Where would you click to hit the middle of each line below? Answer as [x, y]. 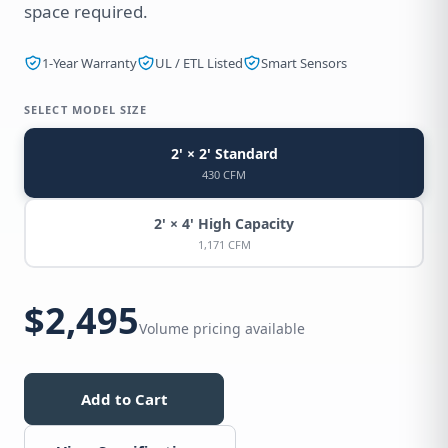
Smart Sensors [304, 63]
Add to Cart [124, 398]
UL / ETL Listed [199, 63]
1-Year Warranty [89, 63]
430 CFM [224, 174]
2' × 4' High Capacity [224, 223]
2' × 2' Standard [224, 153]
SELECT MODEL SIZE [85, 109]
